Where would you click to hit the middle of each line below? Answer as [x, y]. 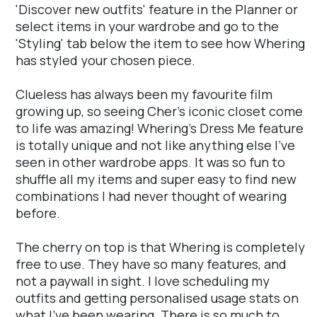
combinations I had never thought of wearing [151, 196]
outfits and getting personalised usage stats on [157, 298]
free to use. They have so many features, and [151, 264]
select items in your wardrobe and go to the [147, 27]
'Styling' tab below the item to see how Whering [160, 44]
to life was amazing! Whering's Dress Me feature [160, 128]
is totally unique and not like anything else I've [155, 145]
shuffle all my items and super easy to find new [156, 179]
